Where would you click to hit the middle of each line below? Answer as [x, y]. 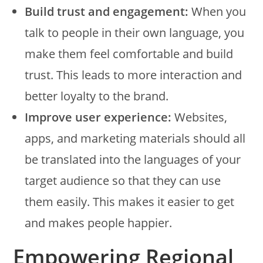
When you [219, 11]
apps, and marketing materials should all [135, 138]
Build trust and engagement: [108, 11]
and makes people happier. [99, 222]
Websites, [201, 117]
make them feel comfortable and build [129, 53]
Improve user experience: [100, 117]
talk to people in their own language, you [135, 32]
